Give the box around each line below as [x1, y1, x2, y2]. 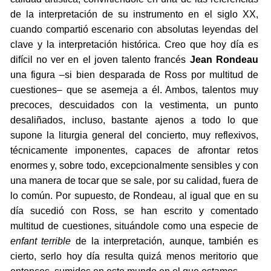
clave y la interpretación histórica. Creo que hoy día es [10, 39, 258, 50]
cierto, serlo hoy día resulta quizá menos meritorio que [10, 251, 258, 262]
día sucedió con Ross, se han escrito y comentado [10, 206, 258, 217]
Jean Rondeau [186, 54, 258, 65]
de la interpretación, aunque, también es [71, 236, 258, 247]
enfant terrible [10, 236, 71, 247]
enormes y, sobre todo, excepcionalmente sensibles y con [10, 160, 258, 171]
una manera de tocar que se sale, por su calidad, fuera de [10, 175, 258, 186]
